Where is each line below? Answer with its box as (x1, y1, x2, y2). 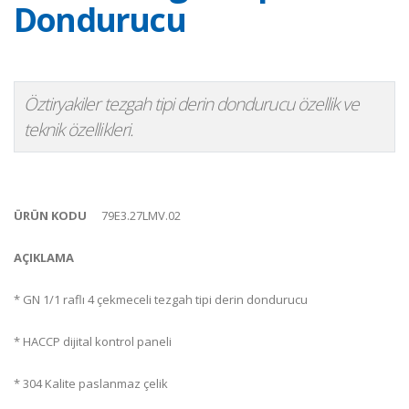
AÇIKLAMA (14, 249, 74, 266)
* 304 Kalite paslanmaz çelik (14, 375, 168, 392)
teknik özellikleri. (24, 117, 133, 142)
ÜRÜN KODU (14, 207, 87, 224)
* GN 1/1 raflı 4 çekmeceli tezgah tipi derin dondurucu (14, 291, 308, 308)
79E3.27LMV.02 (101, 207, 181, 224)
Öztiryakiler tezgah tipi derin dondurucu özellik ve (24, 91, 360, 116)
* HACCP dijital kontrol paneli (14, 333, 172, 350)
